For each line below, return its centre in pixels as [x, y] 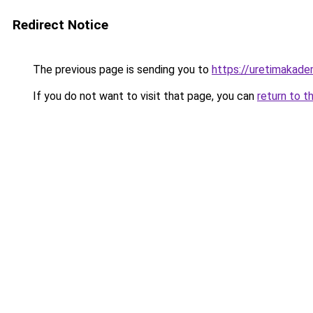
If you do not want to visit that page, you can [144, 96]
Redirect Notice [60, 25]
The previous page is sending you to [121, 70]
